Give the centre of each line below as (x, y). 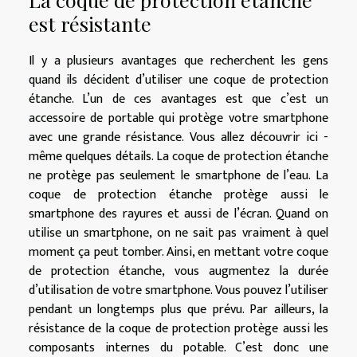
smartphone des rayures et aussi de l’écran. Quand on (178, 214)
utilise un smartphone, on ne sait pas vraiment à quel (178, 233)
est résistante (92, 24)
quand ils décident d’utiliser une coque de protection (178, 80)
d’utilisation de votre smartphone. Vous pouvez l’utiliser (178, 291)
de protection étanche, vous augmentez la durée (178, 272)
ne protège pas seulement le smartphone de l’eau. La (178, 176)
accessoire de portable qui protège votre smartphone (178, 119)
